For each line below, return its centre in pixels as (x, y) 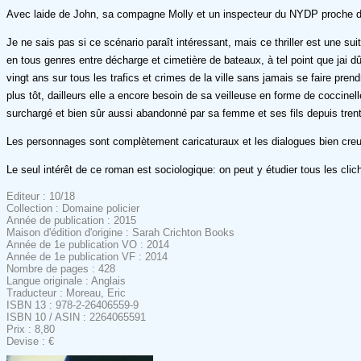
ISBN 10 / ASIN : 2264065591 (76, 317)
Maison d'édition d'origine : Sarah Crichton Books (120, 232)
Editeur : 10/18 (41, 196)
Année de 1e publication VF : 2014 (87, 256)
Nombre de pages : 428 (61, 268)
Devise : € (30, 341)
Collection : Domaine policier (73, 208)
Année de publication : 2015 (71, 220)
